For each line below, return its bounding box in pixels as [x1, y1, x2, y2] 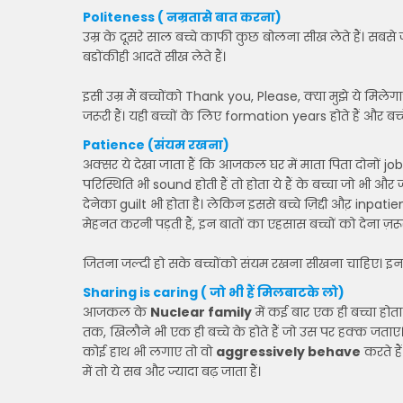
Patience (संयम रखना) [83, 136, 229, 154]
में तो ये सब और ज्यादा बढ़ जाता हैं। [83, 363, 261, 381]
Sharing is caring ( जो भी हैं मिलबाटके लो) [83, 283, 345, 301]
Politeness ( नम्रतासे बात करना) [83, 8, 282, 26]
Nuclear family [150, 303, 252, 321]
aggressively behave [216, 343, 361, 361]
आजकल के [83, 303, 150, 321]
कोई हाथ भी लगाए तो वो [83, 343, 216, 361]
